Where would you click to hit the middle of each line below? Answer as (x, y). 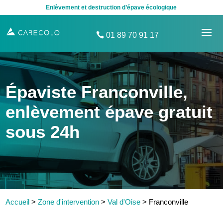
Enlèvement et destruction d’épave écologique (111, 7)
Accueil (18, 202)
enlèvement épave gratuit (109, 112)
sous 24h (43, 132)
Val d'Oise (124, 202)
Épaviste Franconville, (97, 92)
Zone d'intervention (69, 202)
